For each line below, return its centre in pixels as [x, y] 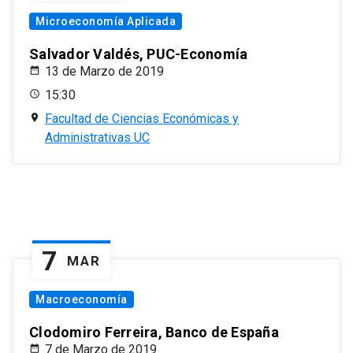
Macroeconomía [82, 300]
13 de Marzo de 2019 [104, 72]
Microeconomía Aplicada [106, 22]
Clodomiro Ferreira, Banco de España [154, 333]
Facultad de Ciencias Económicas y [142, 119]
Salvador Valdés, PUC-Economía [139, 54]
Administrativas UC [97, 138]
